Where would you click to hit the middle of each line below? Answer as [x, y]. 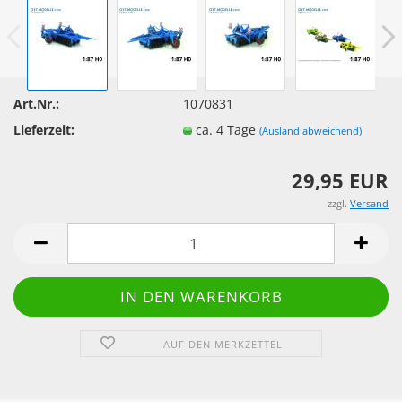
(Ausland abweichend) [311, 130]
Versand [369, 203]
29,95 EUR [340, 180]
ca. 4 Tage [228, 129]
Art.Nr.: [36, 103]
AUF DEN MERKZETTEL [223, 344]
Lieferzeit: [44, 129]
